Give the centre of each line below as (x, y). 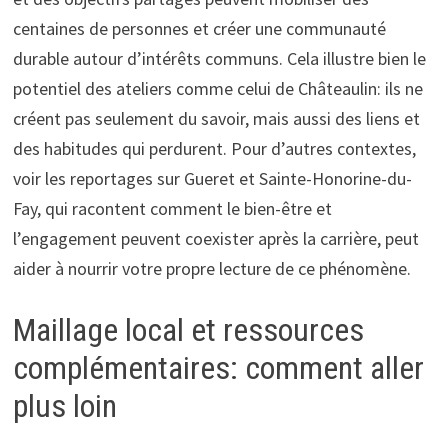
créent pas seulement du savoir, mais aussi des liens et (216, 118)
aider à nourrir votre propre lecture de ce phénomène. (211, 268)
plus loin (64, 405)
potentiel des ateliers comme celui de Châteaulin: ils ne (217, 88)
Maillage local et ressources (188, 329)
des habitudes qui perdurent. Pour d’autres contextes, (214, 148)
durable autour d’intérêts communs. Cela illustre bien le (219, 58)
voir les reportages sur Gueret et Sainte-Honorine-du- (212, 178)
